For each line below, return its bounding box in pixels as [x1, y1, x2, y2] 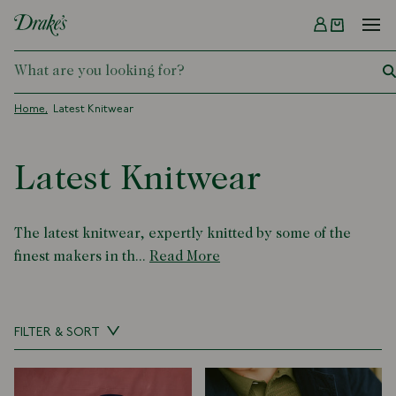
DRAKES [14, 39, 147, 74]
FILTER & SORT [14, 325, 103, 339]
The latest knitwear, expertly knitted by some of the [14, 226, 351, 241]
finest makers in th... [14, 249, 146, 264]
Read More [149, 249, 220, 264]
